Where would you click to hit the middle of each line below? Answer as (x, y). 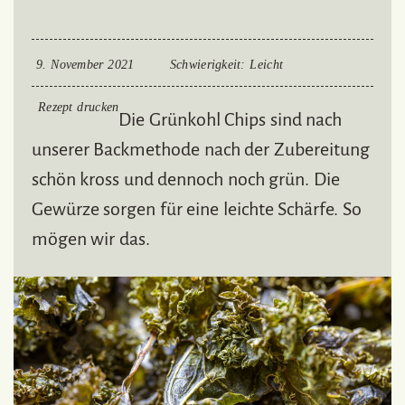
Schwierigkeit (205, 65)
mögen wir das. (91, 239)
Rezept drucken (79, 108)
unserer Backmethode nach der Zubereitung (201, 150)
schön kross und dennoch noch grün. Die (186, 179)
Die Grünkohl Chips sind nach (231, 120)
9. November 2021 (85, 65)
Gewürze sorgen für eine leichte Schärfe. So (197, 209)
